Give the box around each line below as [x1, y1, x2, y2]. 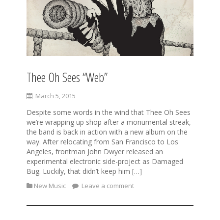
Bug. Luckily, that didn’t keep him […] [27, 166, 142, 176]
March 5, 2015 [35, 91, 76, 100]
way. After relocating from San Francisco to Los [27, 137, 178, 146]
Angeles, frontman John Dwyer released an [27, 146, 163, 156]
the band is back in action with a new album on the [27, 127, 188, 137]
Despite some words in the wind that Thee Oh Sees [27, 107, 191, 117]
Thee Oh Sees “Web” [27, 68, 108, 85]
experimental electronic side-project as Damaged [27, 156, 183, 166]
